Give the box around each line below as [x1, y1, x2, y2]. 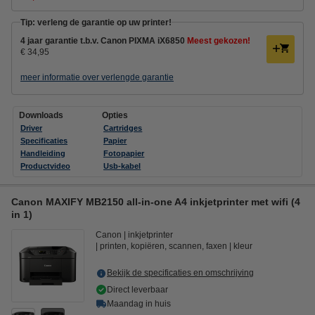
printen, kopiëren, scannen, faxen [100, 240, 227, 251]
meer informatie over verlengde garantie [20, 72, 174, 82]
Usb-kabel [103, 161, 141, 170]
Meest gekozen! [187, 35, 250, 46]
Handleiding [20, 148, 65, 157]
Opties [102, 110, 129, 120]
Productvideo [20, 161, 70, 170]
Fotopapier [103, 148, 145, 157]
